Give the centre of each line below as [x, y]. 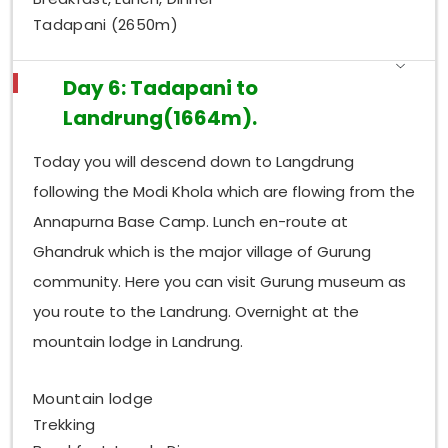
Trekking [64, 424]
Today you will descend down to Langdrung [194, 162]
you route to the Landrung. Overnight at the [196, 312]
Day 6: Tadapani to [161, 87]
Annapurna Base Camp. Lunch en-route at [191, 222]
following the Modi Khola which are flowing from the [224, 192]
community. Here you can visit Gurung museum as [220, 282]
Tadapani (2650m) [105, 24]
